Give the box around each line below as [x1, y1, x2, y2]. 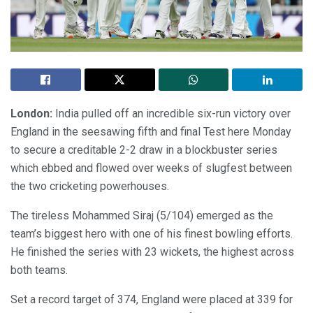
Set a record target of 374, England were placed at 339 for [10, 292, 293, 306]
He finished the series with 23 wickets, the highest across [10, 245, 294, 259]
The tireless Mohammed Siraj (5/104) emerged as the [10, 208, 273, 222]
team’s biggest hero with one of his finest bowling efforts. [10, 226, 293, 240]
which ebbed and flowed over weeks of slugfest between [10, 161, 292, 175]
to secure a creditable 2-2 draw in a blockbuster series [10, 143, 277, 156]
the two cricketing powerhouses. [10, 179, 169, 193]
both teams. [10, 263, 68, 277]
